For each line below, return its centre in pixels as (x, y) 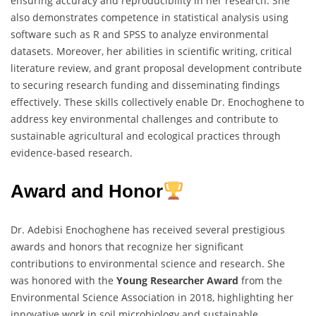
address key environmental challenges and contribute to (144, 119)
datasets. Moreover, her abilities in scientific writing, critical (151, 51)
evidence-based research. (72, 152)
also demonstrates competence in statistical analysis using (150, 17)
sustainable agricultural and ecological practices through (146, 135)
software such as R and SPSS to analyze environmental (140, 34)
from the (260, 280)
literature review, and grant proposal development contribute (156, 68)
